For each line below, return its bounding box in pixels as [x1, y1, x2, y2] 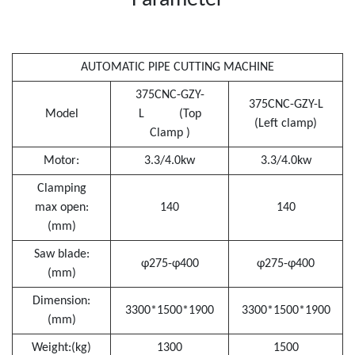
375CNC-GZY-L [248, 98, 323, 111]
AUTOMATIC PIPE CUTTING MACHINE [81, 61, 274, 74]
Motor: [44, 155, 79, 167]
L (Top [138, 108, 201, 120]
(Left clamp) [254, 117, 317, 130]
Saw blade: [33, 248, 90, 261]
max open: [34, 201, 89, 214]
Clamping [36, 182, 86, 195]
